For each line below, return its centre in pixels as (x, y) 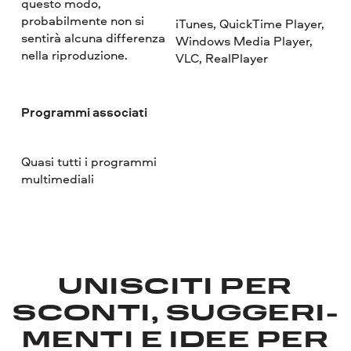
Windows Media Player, (244, 40)
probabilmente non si (83, 21)
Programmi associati (85, 112)
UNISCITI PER (175, 288)
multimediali (58, 178)
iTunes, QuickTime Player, (250, 23)
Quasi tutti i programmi (89, 161)
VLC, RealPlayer (221, 58)
